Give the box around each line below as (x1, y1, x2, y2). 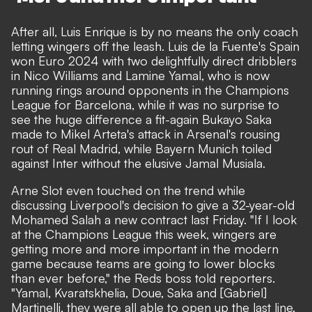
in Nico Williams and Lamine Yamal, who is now (11, 67, 270, 83)
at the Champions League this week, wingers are (11, 226, 276, 242)
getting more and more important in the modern (11, 240, 279, 256)
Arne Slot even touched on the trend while (11, 182, 245, 198)
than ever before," (11, 270, 110, 286)
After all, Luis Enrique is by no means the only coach (11, 23, 298, 39)
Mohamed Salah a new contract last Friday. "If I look (11, 211, 297, 227)
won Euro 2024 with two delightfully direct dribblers (11, 52, 297, 68)
